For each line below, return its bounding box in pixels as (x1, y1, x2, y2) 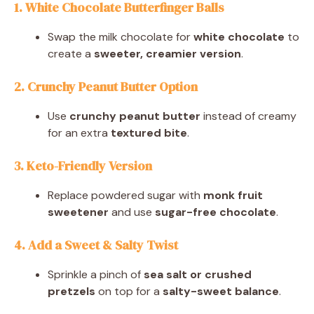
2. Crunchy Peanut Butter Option (14, 77, 198, 95)
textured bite (111, 125, 187, 140)
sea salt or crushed (144, 266, 252, 282)
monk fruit (203, 187, 263, 203)
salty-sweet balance (163, 283, 279, 299)
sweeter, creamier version (94, 46, 241, 61)
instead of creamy (200, 108, 296, 123)
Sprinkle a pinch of (48, 266, 144, 282)
